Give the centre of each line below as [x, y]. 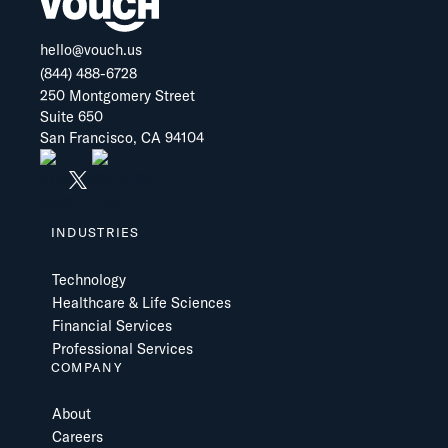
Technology [88, 279]
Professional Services [122, 348]
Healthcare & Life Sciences [141, 302]
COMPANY [86, 366]
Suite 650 [71, 117]
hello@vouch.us [90, 50]
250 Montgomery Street [117, 96]
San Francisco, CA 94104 [121, 138]
